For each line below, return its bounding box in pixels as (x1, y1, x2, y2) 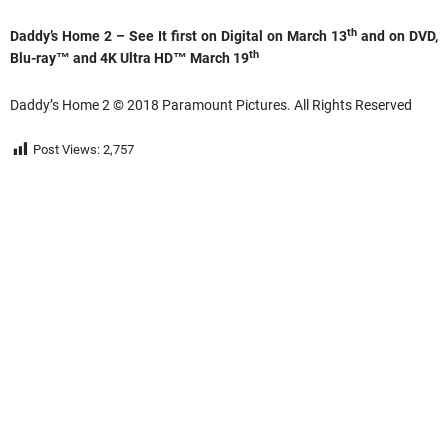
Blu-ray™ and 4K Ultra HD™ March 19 (10, 50, 249, 67)
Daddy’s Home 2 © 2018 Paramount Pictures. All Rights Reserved (10, 97, 412, 114)
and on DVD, (357, 28, 438, 45)
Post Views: (33, 142, 100, 158)
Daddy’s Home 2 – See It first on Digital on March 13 (10, 28, 347, 45)
